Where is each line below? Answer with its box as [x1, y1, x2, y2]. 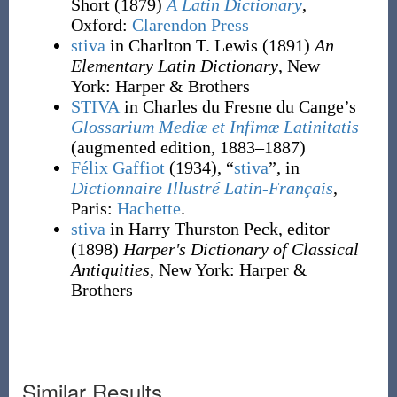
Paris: [70, 198, 117, 218]
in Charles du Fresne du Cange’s [119, 97, 356, 116]
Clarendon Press [131, 15, 249, 35]
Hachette [116, 198, 181, 218]
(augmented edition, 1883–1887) [70, 137, 306, 157]
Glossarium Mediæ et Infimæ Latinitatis [70, 117, 359, 136]
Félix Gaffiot [70, 158, 165, 177]
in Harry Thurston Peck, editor [105, 219, 330, 238]
